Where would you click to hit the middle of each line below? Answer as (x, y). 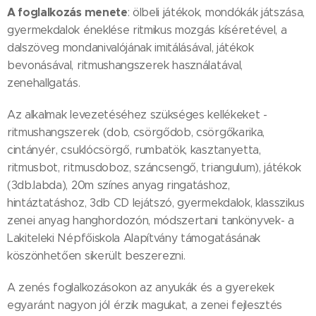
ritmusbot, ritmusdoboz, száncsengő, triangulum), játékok (154, 168)
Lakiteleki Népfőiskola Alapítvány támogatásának (134, 238)
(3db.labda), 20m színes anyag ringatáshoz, (119, 185)
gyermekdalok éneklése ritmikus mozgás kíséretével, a (147, 30)
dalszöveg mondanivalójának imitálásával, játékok (130, 48)
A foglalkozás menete (67, 12)
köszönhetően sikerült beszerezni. (96, 256)
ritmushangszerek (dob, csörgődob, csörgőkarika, (136, 132)
